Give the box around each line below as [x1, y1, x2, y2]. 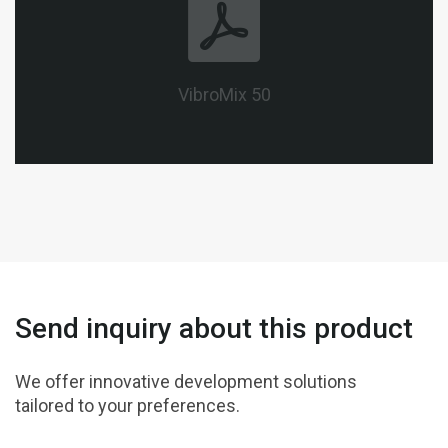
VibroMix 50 [177, 83, 271, 105]
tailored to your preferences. [15, 394, 240, 416]
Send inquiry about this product [15, 311, 413, 345]
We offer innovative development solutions [15, 370, 357, 392]
